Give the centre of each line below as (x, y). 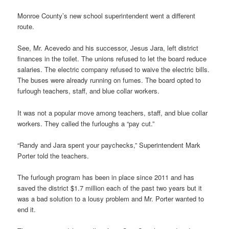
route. (26, 27)
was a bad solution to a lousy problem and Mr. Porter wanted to (111, 198)
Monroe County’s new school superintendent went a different (107, 16)
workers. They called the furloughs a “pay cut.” (86, 123)
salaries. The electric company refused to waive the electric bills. (114, 70)
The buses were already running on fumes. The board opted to (109, 80)
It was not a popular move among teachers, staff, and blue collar (113, 112)
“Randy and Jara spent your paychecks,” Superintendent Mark (109, 145)
